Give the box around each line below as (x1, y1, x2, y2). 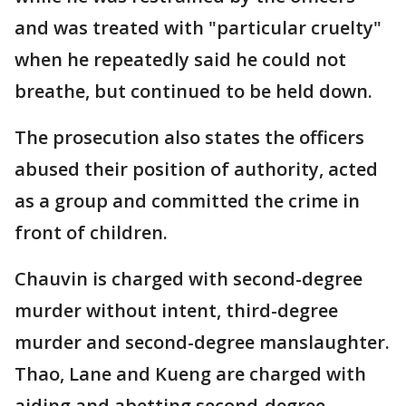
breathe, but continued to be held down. (14, 79, 372, 104)
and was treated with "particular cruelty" (14, 15, 382, 41)
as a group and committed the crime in (14, 188, 360, 214)
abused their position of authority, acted (14, 157, 378, 182)
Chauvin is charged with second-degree (14, 266, 362, 292)
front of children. (14, 220, 168, 246)
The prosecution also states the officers (14, 125, 364, 150)
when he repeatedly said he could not (14, 47, 346, 72)
